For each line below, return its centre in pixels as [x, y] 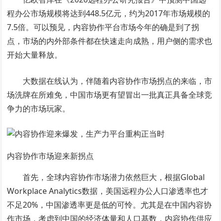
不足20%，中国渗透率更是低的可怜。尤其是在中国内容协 [110, 205]
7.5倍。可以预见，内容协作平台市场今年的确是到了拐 [103, 27]
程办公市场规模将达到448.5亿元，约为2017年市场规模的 [109, 13]
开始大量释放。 [35, 55]
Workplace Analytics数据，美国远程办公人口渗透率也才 [108, 191]
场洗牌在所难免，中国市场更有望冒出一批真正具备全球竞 [110, 95]
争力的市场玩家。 [39, 109]
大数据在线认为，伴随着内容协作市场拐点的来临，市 [118, 81]
